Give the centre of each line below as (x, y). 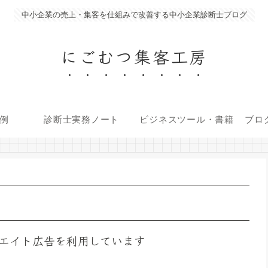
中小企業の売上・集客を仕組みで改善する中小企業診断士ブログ (134, 15)
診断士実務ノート (81, 120)
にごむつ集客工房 (134, 56)
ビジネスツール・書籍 (187, 120)
